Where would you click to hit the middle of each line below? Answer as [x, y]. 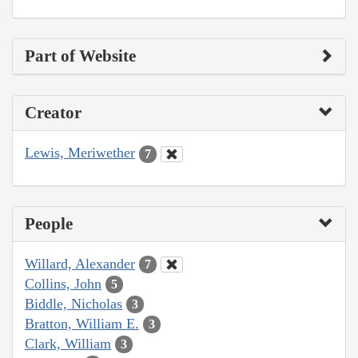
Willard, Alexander [80, 263]
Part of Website [80, 56]
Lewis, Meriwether [80, 153]
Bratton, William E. [82, 323]
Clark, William [68, 343]
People [49, 223]
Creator [53, 113]
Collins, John [63, 283]
